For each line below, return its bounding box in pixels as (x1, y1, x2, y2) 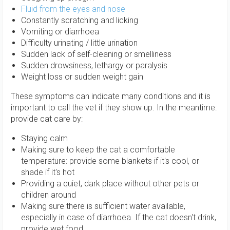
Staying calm (21, 133, 68, 143)
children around (21, 190, 76, 200)
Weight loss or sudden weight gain (21, 72, 143, 82)
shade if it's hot (21, 167, 74, 177)
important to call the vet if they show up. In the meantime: (11, 103, 217, 112)
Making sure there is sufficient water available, (21, 201, 185, 211)
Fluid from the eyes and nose (21, 4, 125, 14)
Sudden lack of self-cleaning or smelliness (21, 49, 171, 59)
